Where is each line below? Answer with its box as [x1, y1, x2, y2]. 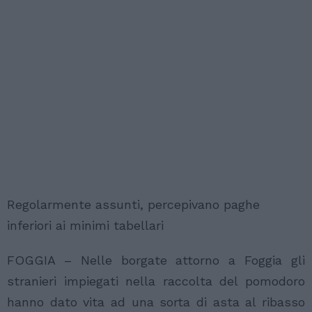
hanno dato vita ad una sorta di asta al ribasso [7, 295, 305, 310]
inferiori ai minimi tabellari [7, 218, 164, 233]
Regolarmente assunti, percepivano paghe [7, 197, 260, 212]
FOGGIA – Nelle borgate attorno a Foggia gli [7, 253, 305, 268]
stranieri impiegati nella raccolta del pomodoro [7, 274, 305, 289]
